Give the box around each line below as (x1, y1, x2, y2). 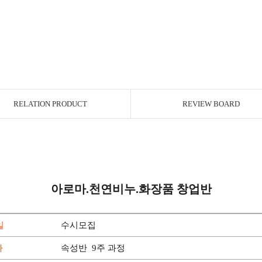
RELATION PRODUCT (13, 99, 87, 108)
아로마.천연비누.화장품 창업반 (50, 182, 212, 195)
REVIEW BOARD (182, 99, 240, 108)
